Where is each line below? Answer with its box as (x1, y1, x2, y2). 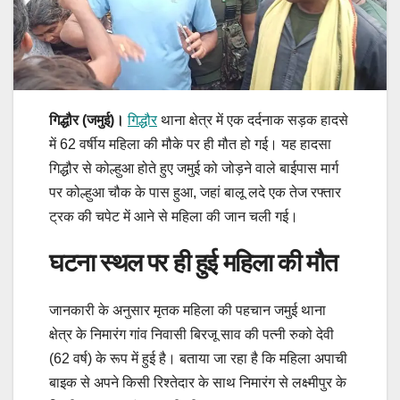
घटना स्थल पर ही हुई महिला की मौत (49, 246, 337, 278)
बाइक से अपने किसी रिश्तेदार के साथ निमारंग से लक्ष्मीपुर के (49, 375, 346, 391)
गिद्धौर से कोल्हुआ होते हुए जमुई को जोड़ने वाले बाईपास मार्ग (49, 160, 338, 176)
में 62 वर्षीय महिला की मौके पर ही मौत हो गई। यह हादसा (49, 136, 331, 152)
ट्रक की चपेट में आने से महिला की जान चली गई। (49, 208, 298, 224)
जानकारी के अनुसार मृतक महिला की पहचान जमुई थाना (49, 303, 326, 319)
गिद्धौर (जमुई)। (49, 112, 124, 128)
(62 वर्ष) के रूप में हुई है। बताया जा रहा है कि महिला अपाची (49, 351, 347, 367)
